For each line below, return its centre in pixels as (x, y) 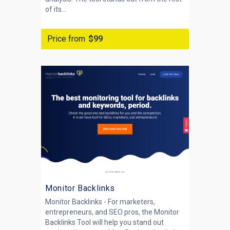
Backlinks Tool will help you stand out (104, 222)
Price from (66, 39)
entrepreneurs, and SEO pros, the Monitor (112, 212)
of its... (56, 9)
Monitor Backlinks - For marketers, (100, 202)
